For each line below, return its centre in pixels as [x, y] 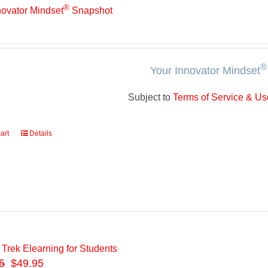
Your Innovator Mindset [205, 71]
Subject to [150, 97]
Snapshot [91, 11]
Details [41, 133]
